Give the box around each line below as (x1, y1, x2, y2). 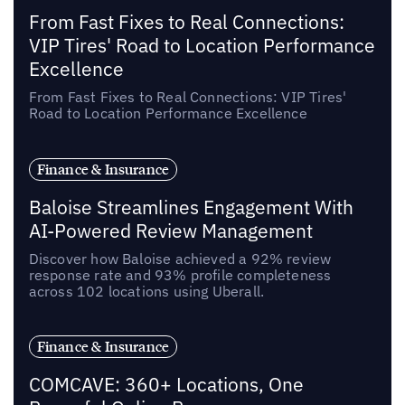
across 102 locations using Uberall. (28, 281, 265, 300)
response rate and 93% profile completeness (28, 265, 332, 284)
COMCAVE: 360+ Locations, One (28, 372, 304, 398)
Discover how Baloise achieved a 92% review (28, 249, 332, 268)
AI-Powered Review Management (28, 218, 313, 243)
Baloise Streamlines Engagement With (28, 194, 353, 220)
